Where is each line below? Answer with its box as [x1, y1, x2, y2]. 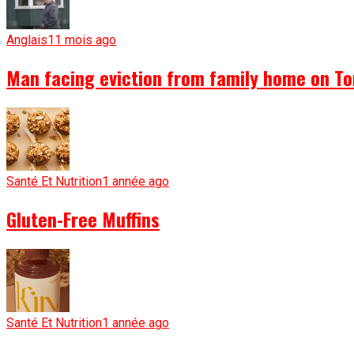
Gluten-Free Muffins [6, 204, 160, 233]
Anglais [6, 32, 47, 48]
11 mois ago [47, 32, 116, 48]
